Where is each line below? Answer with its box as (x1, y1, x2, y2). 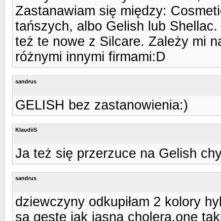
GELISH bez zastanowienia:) (15, 97, 188, 112)
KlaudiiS (15, 126, 37, 133)
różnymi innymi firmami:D (15, 49, 166, 64)
